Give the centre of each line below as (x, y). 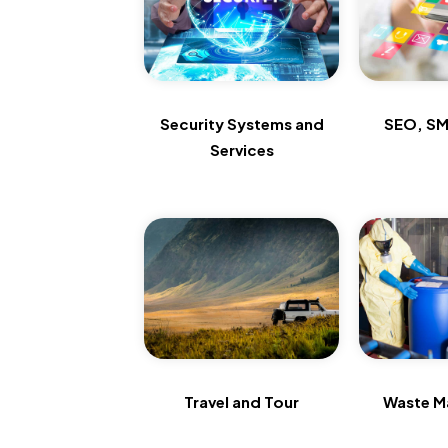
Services (241, 150)
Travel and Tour (242, 401)
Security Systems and (241, 124)
